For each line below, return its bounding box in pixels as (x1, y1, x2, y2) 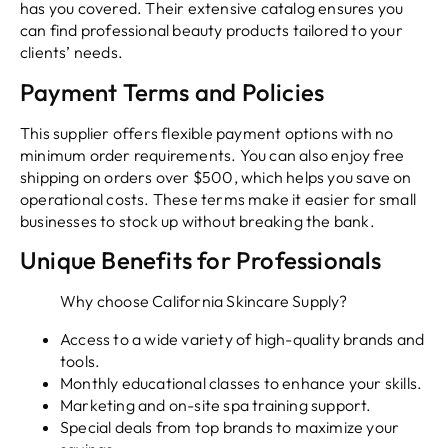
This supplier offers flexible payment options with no (20, 122, 394, 143)
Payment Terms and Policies (20, 76, 325, 107)
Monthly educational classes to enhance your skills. (60, 372, 423, 393)
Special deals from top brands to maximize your (60, 416, 400, 437)
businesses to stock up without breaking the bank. (20, 210, 375, 231)
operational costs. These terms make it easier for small (20, 188, 417, 209)
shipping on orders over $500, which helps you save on (20, 166, 412, 187)
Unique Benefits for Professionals (20, 244, 382, 275)
